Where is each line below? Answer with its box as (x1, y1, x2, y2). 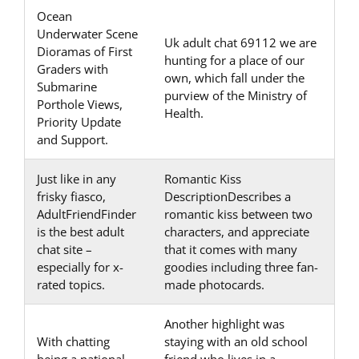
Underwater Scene (37, 26, 138, 42)
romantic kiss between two (164, 206, 313, 222)
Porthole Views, (37, 96, 123, 112)
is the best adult (37, 224, 124, 240)
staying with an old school (164, 333, 308, 349)
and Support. (37, 131, 108, 147)
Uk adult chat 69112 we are (164, 34, 317, 50)
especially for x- (37, 259, 123, 275)
